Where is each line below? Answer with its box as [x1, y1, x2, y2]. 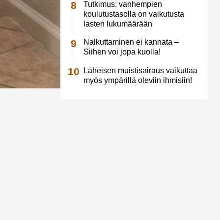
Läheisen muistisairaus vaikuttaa [83, 66, 197, 75]
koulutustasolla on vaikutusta [83, 9, 184, 18]
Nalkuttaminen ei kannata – [83, 38, 179, 47]
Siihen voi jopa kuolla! [83, 48, 161, 56]
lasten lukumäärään [83, 19, 152, 28]
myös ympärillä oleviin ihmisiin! [83, 76, 192, 84]
